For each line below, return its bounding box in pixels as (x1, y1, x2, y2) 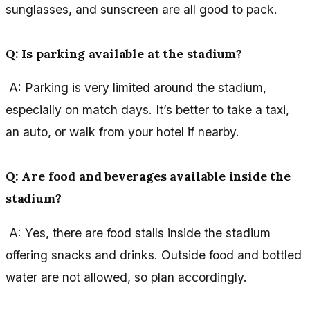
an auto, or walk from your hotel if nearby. (6, 125, 239, 140)
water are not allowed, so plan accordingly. (6, 269, 247, 284)
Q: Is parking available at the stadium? (6, 45, 243, 62)
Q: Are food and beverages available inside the (6, 168, 291, 185)
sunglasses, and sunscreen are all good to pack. (6, 1, 277, 17)
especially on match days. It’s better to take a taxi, (6, 102, 289, 118)
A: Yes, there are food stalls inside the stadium (6, 225, 271, 240)
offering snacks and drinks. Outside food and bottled (6, 247, 302, 262)
